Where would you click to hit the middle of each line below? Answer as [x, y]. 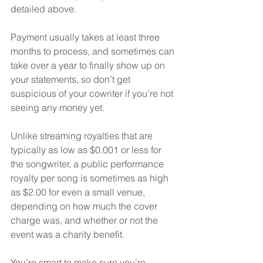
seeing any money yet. [58, 108]
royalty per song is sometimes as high [91, 178]
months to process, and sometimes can [94, 51]
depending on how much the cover [85, 206]
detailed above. [46, 9]
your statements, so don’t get [72, 80]
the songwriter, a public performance [88, 164]
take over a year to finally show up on [89, 65]
